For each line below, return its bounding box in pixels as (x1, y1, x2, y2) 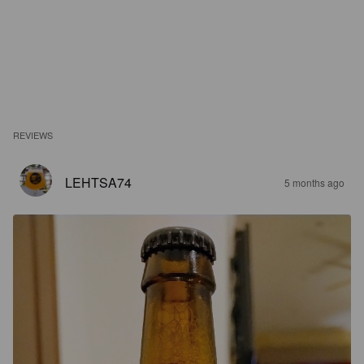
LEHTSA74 (65, 173, 132, 192)
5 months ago (284, 175, 344, 189)
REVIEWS (13, 128, 54, 141)
